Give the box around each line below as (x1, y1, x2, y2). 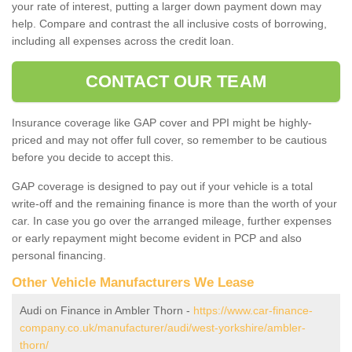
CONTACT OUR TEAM (86, 71, 266, 91)
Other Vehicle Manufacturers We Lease (12, 274, 254, 290)
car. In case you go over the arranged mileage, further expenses (12, 214, 332, 227)
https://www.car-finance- (193, 303, 313, 317)
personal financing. (12, 248, 106, 262)
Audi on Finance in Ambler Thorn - (20, 303, 193, 317)
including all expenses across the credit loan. (12, 34, 234, 47)
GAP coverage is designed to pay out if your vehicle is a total (12, 179, 313, 192)
